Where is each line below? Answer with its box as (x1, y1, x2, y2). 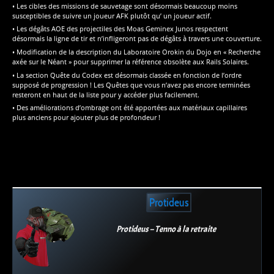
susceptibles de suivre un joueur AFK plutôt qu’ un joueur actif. (12, 10, 212, 20)
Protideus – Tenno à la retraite (116, 223, 216, 234)
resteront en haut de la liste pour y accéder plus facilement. (12, 89, 199, 99)
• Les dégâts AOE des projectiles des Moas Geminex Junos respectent (12, 24, 228, 34)
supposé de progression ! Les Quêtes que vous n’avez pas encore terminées (12, 80, 250, 89)
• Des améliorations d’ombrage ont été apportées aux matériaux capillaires (12, 103, 247, 113)
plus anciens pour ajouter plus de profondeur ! (12, 113, 160, 122)
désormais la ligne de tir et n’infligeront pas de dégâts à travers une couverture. (12, 34, 262, 43)
